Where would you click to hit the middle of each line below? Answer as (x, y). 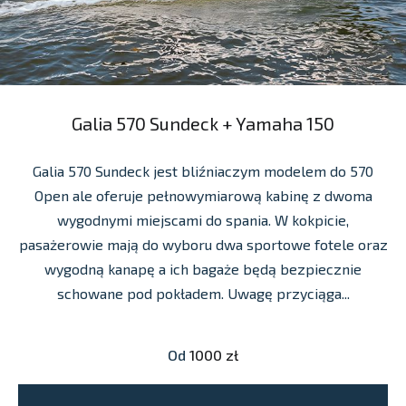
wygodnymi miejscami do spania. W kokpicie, (203, 219)
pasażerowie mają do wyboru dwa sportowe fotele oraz (203, 244)
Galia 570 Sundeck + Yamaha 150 (203, 123)
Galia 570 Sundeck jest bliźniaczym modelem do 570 (203, 170)
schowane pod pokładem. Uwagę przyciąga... (203, 293)
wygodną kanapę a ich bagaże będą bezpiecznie (203, 268)
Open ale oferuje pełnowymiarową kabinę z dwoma (203, 195)
